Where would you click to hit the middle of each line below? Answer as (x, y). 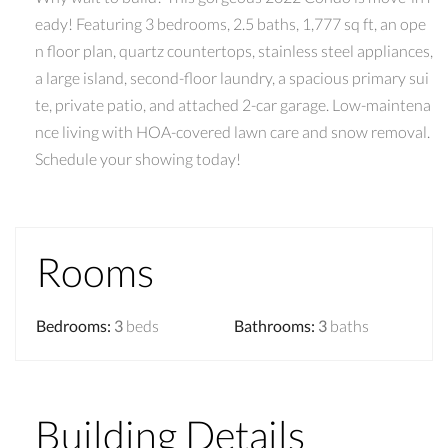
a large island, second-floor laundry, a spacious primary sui (232, 77)
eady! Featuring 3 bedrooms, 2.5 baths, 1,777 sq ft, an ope (230, 23)
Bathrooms (272, 325)
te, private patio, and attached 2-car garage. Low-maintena (233, 104)
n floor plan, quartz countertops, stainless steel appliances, (234, 50)
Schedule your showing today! (138, 158)
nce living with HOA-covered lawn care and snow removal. (232, 131)
